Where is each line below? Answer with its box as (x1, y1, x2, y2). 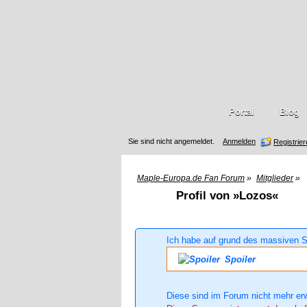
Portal (228, 107, 254, 117)
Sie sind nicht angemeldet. (128, 137, 214, 145)
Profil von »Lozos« (176, 189, 278, 202)
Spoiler (222, 254, 256, 265)
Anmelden (223, 137, 256, 145)
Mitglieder (256, 173, 293, 183)
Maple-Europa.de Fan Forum (137, 173, 245, 183)
